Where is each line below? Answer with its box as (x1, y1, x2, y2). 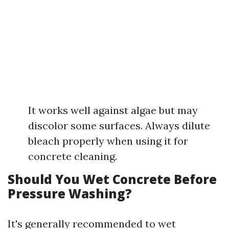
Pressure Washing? (8, 185, 132, 202)
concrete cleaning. (28, 150, 117, 163)
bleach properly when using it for (28, 134, 188, 147)
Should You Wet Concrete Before (8, 171, 217, 188)
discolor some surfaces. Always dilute (28, 119, 210, 132)
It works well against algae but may (28, 104, 198, 117)
